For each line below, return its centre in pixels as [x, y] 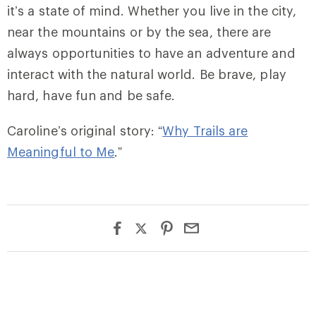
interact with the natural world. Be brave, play [147, 74]
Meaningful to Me [61, 152]
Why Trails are [205, 130]
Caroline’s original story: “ [85, 130]
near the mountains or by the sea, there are [139, 32]
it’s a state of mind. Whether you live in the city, [152, 11]
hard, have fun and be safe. [91, 95]
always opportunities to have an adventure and [151, 53]
